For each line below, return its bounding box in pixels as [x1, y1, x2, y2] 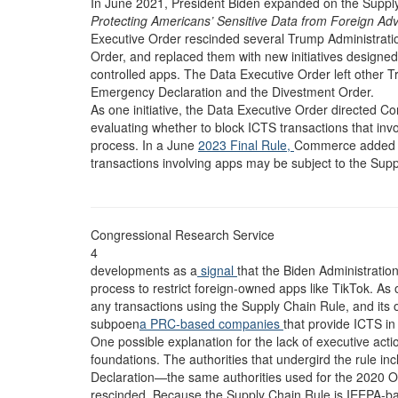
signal [197, 261, 237, 279]
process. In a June [91, 136, 198, 154]
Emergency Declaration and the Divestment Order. [91, 83, 374, 100]
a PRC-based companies [139, 314, 283, 332]
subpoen [91, 314, 139, 332]
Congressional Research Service [91, 226, 275, 243]
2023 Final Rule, [198, 136, 294, 154]
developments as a [91, 261, 197, 279]
